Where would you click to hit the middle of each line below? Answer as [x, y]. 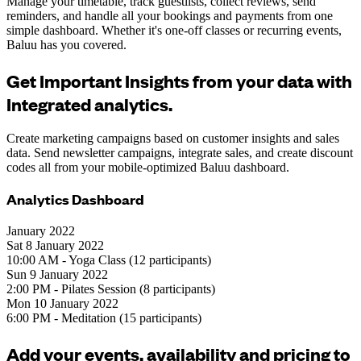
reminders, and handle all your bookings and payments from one [170, 15]
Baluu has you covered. [66, 44]
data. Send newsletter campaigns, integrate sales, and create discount [180, 152]
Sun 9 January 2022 [57, 275]
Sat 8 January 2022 [55, 246]
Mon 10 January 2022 [62, 304]
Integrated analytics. [89, 103]
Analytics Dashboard [75, 199]
